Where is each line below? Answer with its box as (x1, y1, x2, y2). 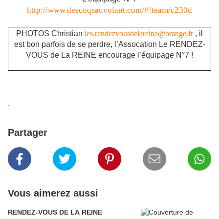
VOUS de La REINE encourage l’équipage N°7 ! (26, 50, 193, 59)
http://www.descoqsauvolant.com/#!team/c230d (27, 5, 192, 15)
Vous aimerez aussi (8, 188, 98, 199)
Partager (8, 127, 47, 138)
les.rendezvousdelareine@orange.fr (85, 29, 193, 38)
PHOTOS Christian (16, 29, 83, 38)
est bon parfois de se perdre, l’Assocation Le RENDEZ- (14, 40, 205, 48)
